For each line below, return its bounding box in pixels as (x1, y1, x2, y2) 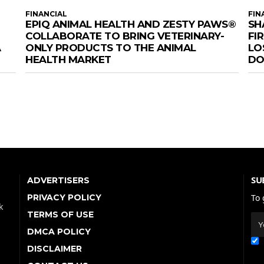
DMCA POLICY (27, 226, 91, 237)
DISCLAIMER (27, 243, 82, 255)
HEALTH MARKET (25, 54, 111, 66)
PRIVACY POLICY (27, 192, 101, 203)
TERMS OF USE (27, 209, 94, 220)
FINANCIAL (25, 9, 68, 19)
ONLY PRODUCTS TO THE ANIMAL (25, 42, 196, 54)
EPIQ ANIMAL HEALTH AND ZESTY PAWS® (25, 18, 236, 31)
